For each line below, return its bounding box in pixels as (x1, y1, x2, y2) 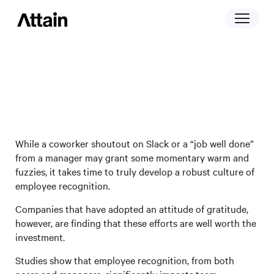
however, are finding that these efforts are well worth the (15, 216, 256, 229)
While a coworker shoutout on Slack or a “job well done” (15, 136, 254, 150)
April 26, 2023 (13, 81, 59, 92)
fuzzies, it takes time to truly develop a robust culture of (15, 165, 254, 178)
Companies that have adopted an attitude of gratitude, (15, 202, 248, 215)
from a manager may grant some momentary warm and (15, 150, 249, 164)
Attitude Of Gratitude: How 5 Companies (13, 94, 250, 111)
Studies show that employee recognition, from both (15, 253, 234, 267)
